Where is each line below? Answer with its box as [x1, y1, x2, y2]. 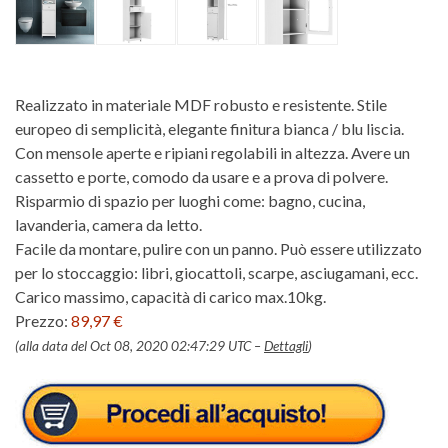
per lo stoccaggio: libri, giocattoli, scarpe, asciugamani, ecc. [15, 263, 418, 282]
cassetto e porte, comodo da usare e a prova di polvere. [15, 167, 388, 186]
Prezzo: [15, 311, 71, 330]
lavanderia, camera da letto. [15, 215, 202, 234]
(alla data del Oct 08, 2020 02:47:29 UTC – [15, 338, 264, 354]
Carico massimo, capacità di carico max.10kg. [15, 287, 326, 306]
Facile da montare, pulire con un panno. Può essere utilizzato [15, 239, 422, 258]
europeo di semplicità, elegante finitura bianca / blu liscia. [15, 119, 404, 138]
